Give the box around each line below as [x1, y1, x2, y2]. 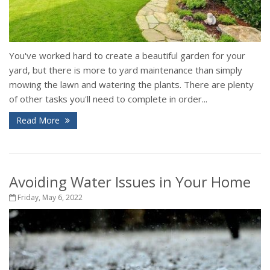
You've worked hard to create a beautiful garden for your [9, 49, 245, 61]
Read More [16, 114, 62, 126]
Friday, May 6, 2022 [16, 192, 83, 202]
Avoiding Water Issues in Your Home [9, 171, 251, 192]
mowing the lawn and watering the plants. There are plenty [9, 78, 254, 90]
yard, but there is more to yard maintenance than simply [9, 63, 242, 76]
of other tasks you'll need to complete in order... [9, 92, 207, 105]
